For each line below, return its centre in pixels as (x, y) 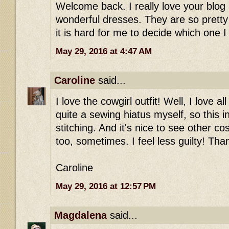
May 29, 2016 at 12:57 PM (106, 186)
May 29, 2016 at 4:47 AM (104, 52)
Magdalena (81, 215)
